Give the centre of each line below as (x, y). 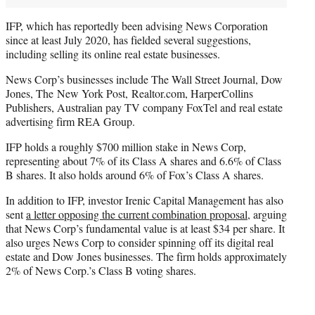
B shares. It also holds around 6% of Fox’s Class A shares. (135, 174)
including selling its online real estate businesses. (113, 53)
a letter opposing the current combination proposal (137, 214)
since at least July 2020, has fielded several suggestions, (128, 39)
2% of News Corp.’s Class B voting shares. (101, 270)
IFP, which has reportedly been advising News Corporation (137, 25)
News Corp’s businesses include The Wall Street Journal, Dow (144, 79)
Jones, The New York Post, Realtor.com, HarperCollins (129, 93)
